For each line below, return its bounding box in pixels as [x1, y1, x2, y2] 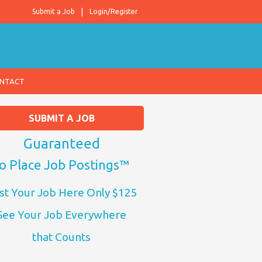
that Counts [32, 230, 91, 243]
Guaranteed [23, 136, 100, 151]
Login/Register [89, 8, 138, 15]
